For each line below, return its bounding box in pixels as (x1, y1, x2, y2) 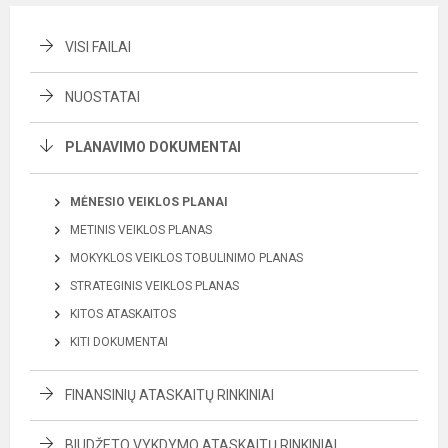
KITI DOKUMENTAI (70, 335, 168, 349)
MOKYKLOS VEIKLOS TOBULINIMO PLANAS (70, 251, 303, 265)
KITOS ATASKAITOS (70, 307, 176, 321)
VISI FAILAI (65, 39, 131, 55)
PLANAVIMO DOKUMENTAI (65, 139, 241, 155)
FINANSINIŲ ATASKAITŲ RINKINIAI (65, 387, 274, 403)
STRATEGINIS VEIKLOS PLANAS (70, 279, 239, 293)
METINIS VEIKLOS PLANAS (70, 223, 212, 237)
